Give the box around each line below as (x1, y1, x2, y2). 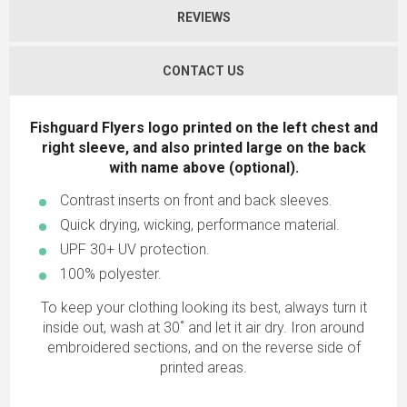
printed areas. (160, 358, 247, 376)
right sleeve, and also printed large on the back (41, 138, 366, 156)
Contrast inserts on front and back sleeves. (60, 191, 333, 209)
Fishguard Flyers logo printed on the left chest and (29, 118, 378, 136)
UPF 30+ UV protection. (60, 240, 210, 258)
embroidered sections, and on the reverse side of (46, 338, 361, 356)
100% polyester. (60, 264, 162, 283)
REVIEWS (176, 9, 231, 25)
